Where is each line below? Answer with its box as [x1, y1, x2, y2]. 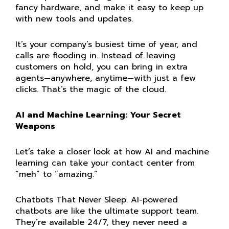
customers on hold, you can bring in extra [15, 61, 188, 73]
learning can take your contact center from [15, 157, 195, 169]
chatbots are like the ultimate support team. [15, 205, 198, 217]
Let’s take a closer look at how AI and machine [15, 146, 209, 158]
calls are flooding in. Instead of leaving [15, 50, 175, 62]
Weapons [15, 120, 58, 132]
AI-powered [131, 194, 178, 206]
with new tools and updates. [15, 13, 133, 25]
